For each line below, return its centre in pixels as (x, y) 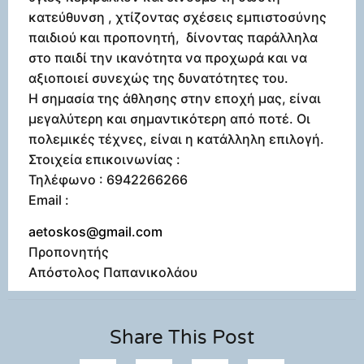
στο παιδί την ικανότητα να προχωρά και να (168, 57)
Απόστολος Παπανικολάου (113, 273)
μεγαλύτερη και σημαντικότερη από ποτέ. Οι (169, 118)
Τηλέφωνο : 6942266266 (108, 179)
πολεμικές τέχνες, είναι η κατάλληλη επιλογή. (176, 139)
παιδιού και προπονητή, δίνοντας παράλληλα (173, 37)
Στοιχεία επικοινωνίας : (106, 159)
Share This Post (182, 338)
